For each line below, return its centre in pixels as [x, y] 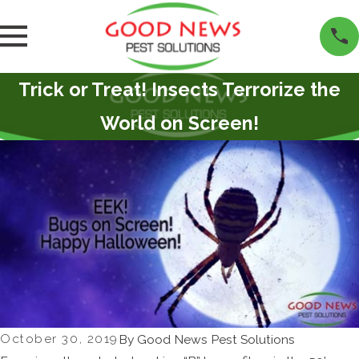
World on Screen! [179, 123]
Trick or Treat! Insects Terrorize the [179, 89]
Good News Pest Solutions [216, 339]
